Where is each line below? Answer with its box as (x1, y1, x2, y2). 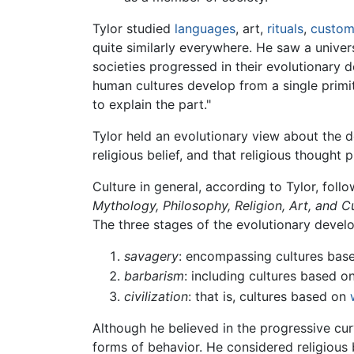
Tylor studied (92, 20, 175, 36)
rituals (267, 20, 303, 36)
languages (175, 20, 235, 36)
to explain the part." (92, 96, 211, 112)
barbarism (124, 268, 184, 284)
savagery (124, 247, 179, 264)
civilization (124, 288, 188, 304)
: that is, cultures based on (188, 288, 350, 304)
